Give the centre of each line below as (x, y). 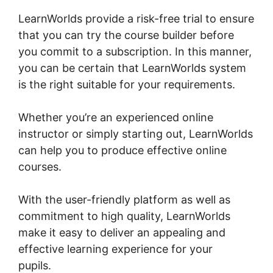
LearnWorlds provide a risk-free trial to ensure (136, 18)
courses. (40, 166)
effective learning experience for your (115, 249)
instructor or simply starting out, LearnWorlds (136, 133)
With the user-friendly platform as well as (124, 199)
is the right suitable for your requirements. (127, 84)
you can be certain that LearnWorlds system (132, 68)
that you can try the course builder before (126, 35)
